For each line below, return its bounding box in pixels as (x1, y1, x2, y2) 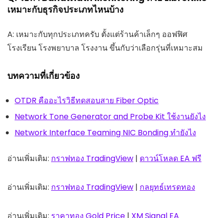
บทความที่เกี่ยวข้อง (7, 69, 80, 82)
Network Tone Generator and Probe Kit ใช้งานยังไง (15, 110, 206, 122)
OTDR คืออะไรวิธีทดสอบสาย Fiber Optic (15, 94, 159, 106)
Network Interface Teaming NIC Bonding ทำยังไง (15, 127, 196, 138)
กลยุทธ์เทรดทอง (140, 181, 195, 193)
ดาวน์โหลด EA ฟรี (140, 152, 201, 164)
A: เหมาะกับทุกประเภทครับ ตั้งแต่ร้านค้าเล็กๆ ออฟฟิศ (7, 28, 187, 40)
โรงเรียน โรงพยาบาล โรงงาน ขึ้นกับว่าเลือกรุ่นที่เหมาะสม (7, 42, 203, 54)
